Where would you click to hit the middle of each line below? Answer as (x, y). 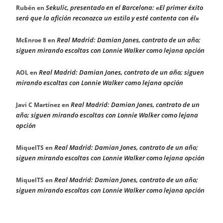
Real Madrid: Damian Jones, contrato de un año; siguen (121, 72)
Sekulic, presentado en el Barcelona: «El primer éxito (124, 7)
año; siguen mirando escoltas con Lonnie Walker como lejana (107, 115)
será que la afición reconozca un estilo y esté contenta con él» (108, 18)
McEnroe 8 (31, 40)
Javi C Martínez (38, 105)
